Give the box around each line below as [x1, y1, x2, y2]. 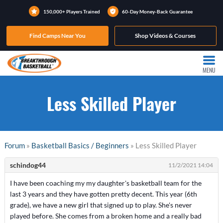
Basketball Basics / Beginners [31, 141, 129, 150]
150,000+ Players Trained [43, 8, 100, 14]
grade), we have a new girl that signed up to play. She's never [9, 201, 192, 209]
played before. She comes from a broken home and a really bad [9, 212, 202, 220]
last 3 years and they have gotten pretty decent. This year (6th [9, 190, 197, 198]
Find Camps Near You [29, 32, 86, 39]
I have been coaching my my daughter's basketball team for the [9, 179, 202, 187]
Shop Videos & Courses [135, 32, 196, 39]
